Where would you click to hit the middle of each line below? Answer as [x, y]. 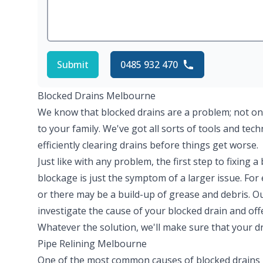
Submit [73, 65]
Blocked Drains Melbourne [97, 96]
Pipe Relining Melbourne [92, 244]
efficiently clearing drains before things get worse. [148, 145]
